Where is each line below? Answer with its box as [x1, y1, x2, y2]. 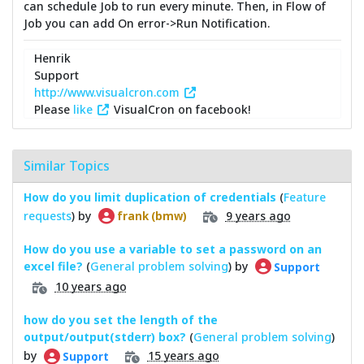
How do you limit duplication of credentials [23, 189, 276, 206]
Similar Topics [23, 157, 110, 175]
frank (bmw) [114, 208, 187, 223]
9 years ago [225, 207, 291, 223]
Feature [283, 189, 326, 206]
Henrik [34, 50, 71, 66]
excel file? [23, 258, 83, 275]
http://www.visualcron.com [34, 84, 183, 100]
